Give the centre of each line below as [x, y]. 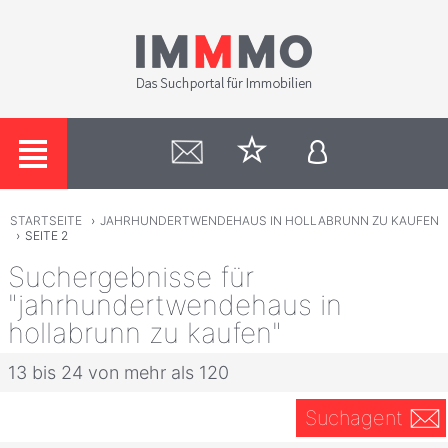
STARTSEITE [45, 221]
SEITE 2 [46, 236]
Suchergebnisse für [131, 276]
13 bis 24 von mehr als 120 [118, 372]
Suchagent [353, 417]
